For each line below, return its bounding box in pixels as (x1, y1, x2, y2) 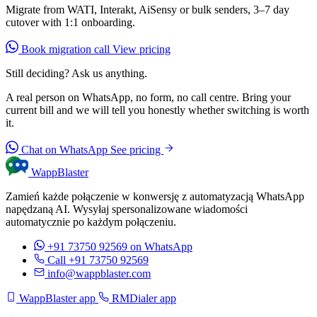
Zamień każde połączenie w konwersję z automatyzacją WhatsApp (6, 190, 304, 203)
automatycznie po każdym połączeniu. (6, 216, 176, 229)
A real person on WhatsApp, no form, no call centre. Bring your (6, 91, 291, 104)
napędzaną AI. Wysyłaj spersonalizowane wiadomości (6, 203, 248, 216)
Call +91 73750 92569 (47, 254, 149, 267)
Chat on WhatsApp (18, 144, 110, 156)
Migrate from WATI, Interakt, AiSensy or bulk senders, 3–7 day (6, 4, 289, 16)
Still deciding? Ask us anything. (6, 67, 147, 80)
